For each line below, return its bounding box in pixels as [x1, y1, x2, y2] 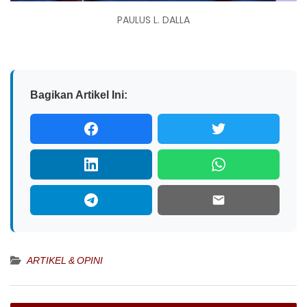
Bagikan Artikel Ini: [30, 89, 127, 101]
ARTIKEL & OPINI [27, 254, 103, 268]
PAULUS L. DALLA [117, 12, 190, 27]
